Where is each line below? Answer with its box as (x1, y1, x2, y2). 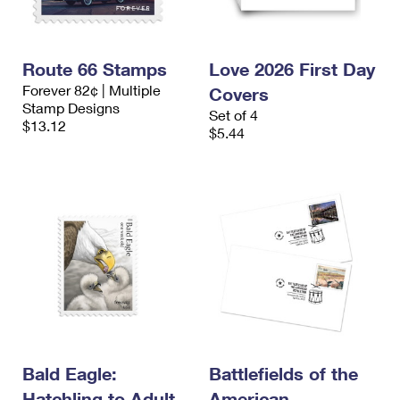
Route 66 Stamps (22, 58, 167, 79)
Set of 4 (209, 106, 258, 123)
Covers (209, 83, 269, 104)
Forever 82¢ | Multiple (22, 81, 161, 98)
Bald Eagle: (22, 362, 117, 384)
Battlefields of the (209, 362, 358, 384)
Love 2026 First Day (209, 58, 375, 79)
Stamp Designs (22, 99, 120, 116)
